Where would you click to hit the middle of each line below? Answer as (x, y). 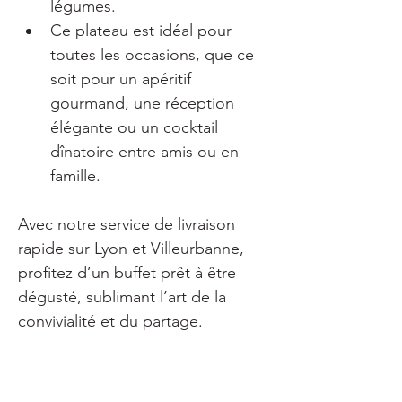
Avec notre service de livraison (129, 224)
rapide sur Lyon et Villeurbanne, (133, 249)
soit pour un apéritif (123, 79)
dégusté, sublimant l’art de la (124, 297)
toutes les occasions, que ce (154, 55)
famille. (75, 176)
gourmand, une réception (144, 103)
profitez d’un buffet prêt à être (129, 273)
